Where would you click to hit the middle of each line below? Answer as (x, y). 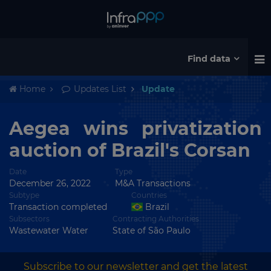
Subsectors (29, 219)
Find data (209, 58)
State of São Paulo (152, 230)
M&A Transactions (153, 183)
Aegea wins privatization (135, 129)
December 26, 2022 (50, 183)
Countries (149, 195)
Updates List (99, 89)
